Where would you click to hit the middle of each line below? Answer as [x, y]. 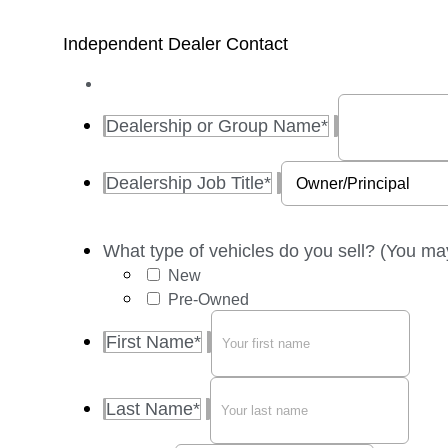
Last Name [149, 409]
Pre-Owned [208, 300]
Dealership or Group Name [213, 126]
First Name [150, 342]
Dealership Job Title [185, 182]
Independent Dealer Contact [175, 44]
